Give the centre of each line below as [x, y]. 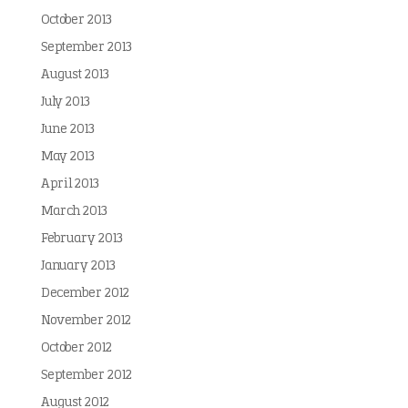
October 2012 [76, 348]
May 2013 [67, 157]
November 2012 [86, 321]
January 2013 [78, 266]
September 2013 [86, 48]
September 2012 [86, 376]
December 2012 [85, 294]
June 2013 [67, 130]
